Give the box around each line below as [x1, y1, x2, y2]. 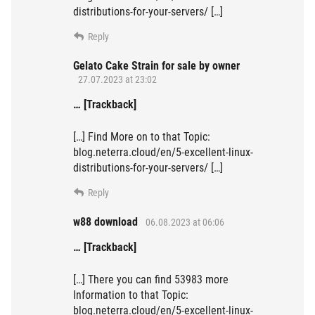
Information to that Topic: [73, 288, 188, 302]
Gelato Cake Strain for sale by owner [73, 59, 240, 73]
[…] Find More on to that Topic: [73, 130, 210, 144]
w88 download [73, 215, 138, 229]
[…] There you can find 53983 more [73, 273, 229, 287]
